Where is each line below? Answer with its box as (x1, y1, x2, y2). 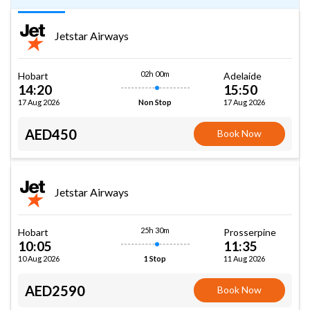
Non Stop (138, 98, 172, 107)
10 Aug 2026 (18, 253, 60, 263)
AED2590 (25, 282, 85, 299)
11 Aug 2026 (224, 253, 265, 263)
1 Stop (144, 254, 166, 263)
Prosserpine (224, 226, 276, 238)
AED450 (25, 125, 77, 143)
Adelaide (224, 69, 262, 82)
